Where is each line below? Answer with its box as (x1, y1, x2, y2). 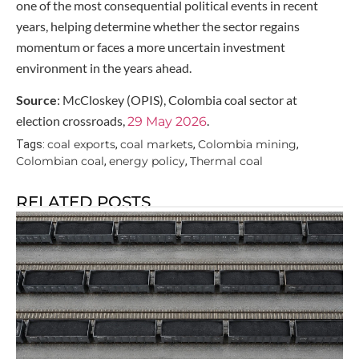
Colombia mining (198, 136, 296, 151)
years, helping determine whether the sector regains (16, 18, 300, 34)
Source (16, 92, 57, 108)
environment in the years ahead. (16, 59, 192, 75)
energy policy (109, 153, 185, 168)
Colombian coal (16, 153, 104, 168)
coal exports (47, 136, 115, 151)
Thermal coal (190, 153, 263, 168)
